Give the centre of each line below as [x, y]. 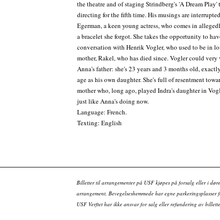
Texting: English [100, 123]
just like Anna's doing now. [115, 101]
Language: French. [102, 112]
